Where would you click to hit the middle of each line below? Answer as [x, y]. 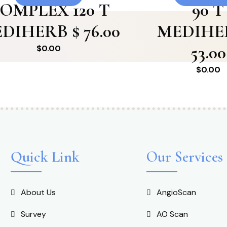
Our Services [185, 157]
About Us [38, 192]
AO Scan [172, 214]
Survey [33, 214]
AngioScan [176, 192]
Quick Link [45, 157]
